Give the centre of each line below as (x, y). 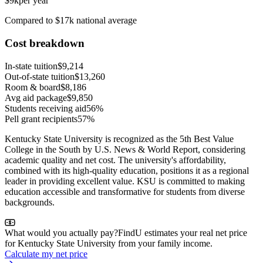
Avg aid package (36, 97)
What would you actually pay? (61, 232)
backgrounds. (30, 202)
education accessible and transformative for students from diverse (125, 191)
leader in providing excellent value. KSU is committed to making (125, 181)
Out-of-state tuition (40, 76)
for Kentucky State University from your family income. (109, 243)
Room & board (33, 87)
